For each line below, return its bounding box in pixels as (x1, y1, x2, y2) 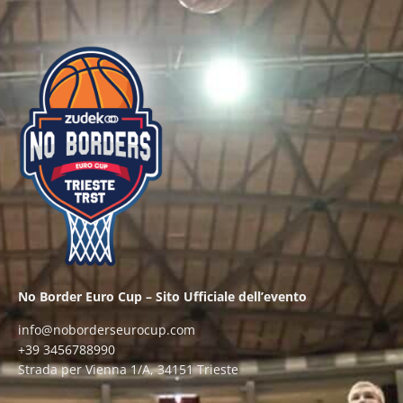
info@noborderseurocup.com (18, 320, 195, 338)
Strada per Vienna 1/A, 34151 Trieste (18, 360, 238, 378)
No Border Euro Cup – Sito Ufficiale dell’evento (18, 288, 307, 306)
